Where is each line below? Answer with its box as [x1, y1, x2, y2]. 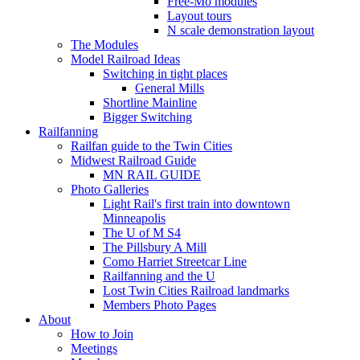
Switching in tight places [103, 67, 227, 81]
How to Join [71, 327, 133, 342]
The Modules [71, 38, 138, 52]
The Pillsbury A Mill [103, 240, 207, 255]
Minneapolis [103, 211, 166, 226]
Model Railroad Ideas [71, 52, 180, 67]
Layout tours [167, 9, 231, 23]
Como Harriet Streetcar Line [103, 255, 247, 269]
